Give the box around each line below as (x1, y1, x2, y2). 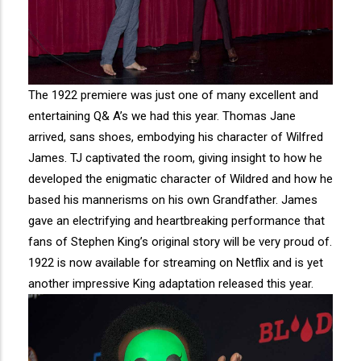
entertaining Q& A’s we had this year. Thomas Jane (28, 108, 296, 123)
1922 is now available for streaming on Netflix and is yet (28, 255, 323, 270)
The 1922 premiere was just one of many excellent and (28, 87, 318, 102)
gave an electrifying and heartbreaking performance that (28, 213, 325, 228)
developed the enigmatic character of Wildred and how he (28, 171, 333, 186)
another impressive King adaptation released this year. (28, 276, 313, 291)
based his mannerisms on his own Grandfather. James (28, 192, 317, 207)
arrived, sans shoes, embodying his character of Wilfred (28, 129, 323, 144)
